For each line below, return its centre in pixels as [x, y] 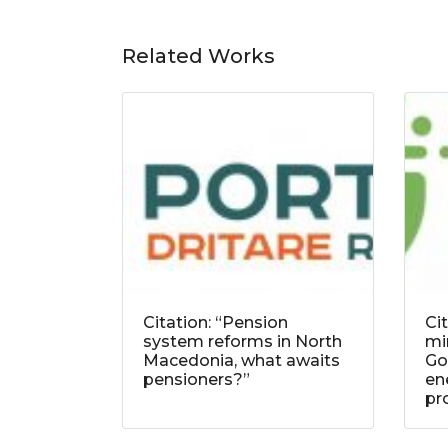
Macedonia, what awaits [241, 361]
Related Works [198, 56]
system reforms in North [242, 342]
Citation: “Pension [215, 323]
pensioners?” [196, 380]
